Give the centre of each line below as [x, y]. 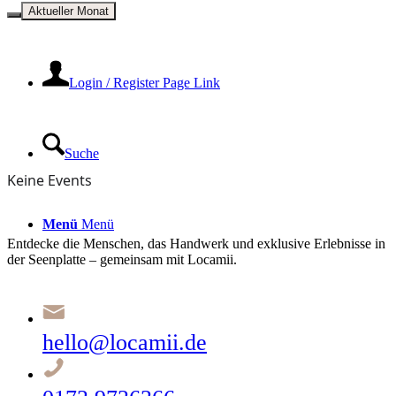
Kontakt [65, 12]
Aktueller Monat [69, 11]
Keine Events [49, 181]
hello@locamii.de [125, 343]
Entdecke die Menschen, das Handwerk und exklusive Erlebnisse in [196, 244]
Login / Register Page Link [145, 83]
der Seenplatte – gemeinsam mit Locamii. [122, 260]
